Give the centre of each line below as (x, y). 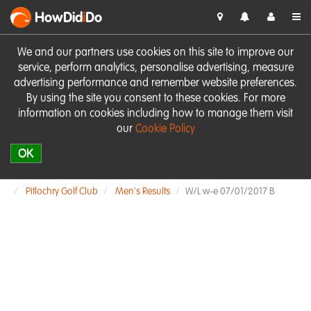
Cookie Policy (165, 129)
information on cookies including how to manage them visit (155, 114)
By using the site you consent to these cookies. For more (155, 99)
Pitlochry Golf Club (62, 192)
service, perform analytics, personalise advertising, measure (155, 68)
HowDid (59, 19)
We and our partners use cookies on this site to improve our (155, 53)
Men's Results (143, 192)
